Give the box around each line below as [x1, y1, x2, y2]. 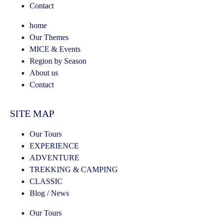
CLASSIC [30, 177, 63, 185]
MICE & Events [30, 44, 80, 53]
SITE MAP [10, 108, 54, 119]
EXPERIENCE [30, 141, 79, 150]
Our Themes [30, 33, 69, 41]
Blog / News [30, 188, 69, 197]
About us [30, 68, 58, 77]
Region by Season [30, 56, 86, 65]
